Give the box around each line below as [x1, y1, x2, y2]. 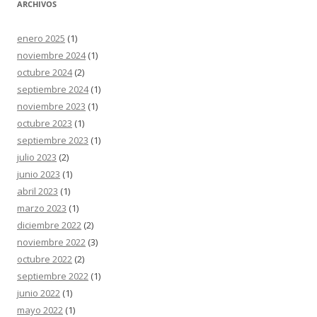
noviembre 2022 [17, 236, 86, 248]
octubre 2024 [17, 66, 72, 79]
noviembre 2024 [17, 49, 86, 62]
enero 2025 [17, 32, 65, 45]
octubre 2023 [17, 117, 72, 129]
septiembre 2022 [17, 270, 88, 282]
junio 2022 [17, 287, 60, 299]
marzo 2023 [17, 202, 67, 214]
